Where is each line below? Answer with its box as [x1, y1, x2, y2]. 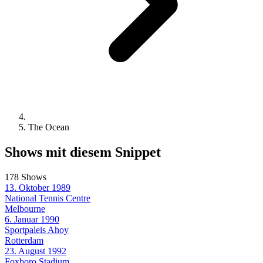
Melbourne [5, 203, 45, 214]
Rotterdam [5, 235, 43, 245]
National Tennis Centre [5, 193, 90, 203]
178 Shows [5, 171, 46, 182]
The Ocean [28, 122, 69, 132]
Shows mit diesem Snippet [5, 144, 161, 160]
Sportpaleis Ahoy [5, 224, 69, 235]
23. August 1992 [5, 245, 66, 256]
